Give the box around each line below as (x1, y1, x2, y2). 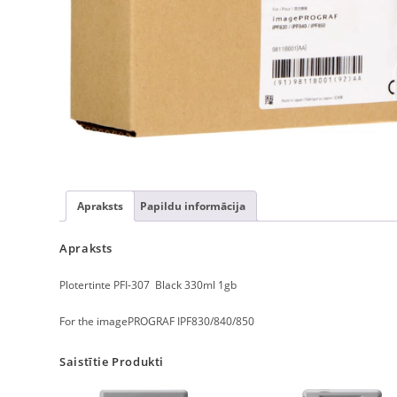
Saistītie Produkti (59, 354, 165, 370)
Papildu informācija (140, 198, 246, 214)
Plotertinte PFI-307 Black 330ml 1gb (59, 277, 237, 293)
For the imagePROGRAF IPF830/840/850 (59, 314, 255, 330)
